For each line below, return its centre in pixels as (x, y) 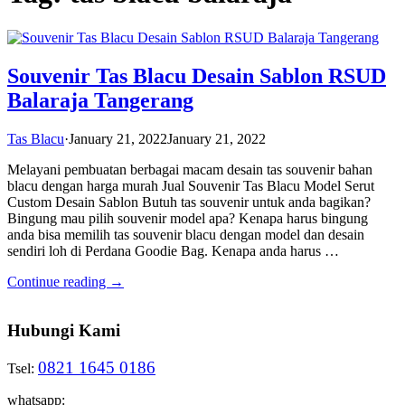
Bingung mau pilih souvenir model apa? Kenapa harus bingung (188, 218)
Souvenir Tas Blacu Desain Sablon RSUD (197, 75)
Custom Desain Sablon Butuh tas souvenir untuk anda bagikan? (189, 202)
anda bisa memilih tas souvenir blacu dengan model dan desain (186, 234)
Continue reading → (66, 281)
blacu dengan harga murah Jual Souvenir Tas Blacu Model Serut (191, 185)
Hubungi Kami (64, 331)
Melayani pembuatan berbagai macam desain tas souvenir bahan (190, 169)
